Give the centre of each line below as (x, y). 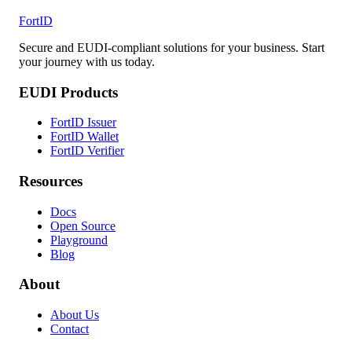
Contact (70, 329)
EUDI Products (68, 92)
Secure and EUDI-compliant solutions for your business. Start (172, 47)
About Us (75, 315)
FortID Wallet (84, 137)
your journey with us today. (87, 61)
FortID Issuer (83, 123)
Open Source (83, 225)
